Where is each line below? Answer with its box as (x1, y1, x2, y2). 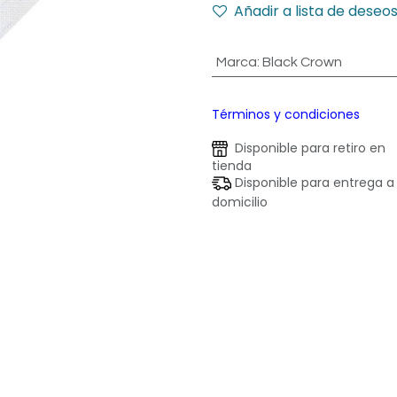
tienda (212, 157, 252, 175)
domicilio (212, 193, 268, 212)
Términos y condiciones (212, 105, 360, 123)
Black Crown (261, 55, 342, 69)
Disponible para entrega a (231, 174, 394, 192)
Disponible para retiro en (228, 139, 385, 157)
